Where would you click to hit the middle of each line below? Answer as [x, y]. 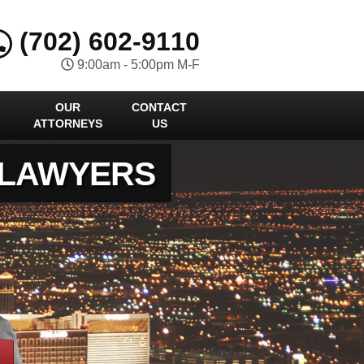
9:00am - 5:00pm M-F [137, 65]
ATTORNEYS [67, 123]
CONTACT [160, 107]
